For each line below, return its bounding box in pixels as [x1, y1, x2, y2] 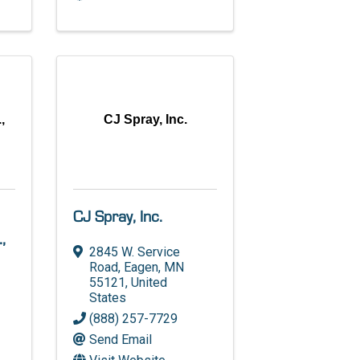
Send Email [89, 331, 153, 347]
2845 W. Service [89, 243, 181, 260]
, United [125, 274, 168, 290]
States [89, 289, 127, 305]
